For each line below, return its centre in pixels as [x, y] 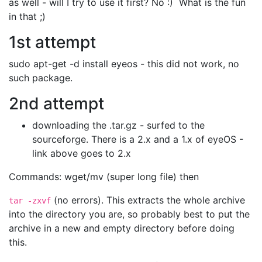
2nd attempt [56, 104]
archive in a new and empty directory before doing [122, 228]
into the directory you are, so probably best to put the [129, 214]
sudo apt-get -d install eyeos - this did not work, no [124, 64]
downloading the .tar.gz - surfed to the [118, 125]
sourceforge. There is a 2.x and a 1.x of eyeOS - [138, 139]
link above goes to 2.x [82, 153]
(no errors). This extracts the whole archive [148, 200]
